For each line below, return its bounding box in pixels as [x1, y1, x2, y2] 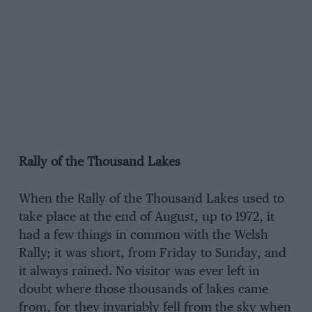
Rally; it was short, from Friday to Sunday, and [18, 247, 286, 260]
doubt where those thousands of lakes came [18, 283, 268, 297]
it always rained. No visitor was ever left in [18, 265, 260, 279]
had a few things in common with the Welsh [18, 229, 268, 242]
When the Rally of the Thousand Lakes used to [18, 193, 284, 206]
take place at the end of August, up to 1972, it [18, 211, 274, 224]
